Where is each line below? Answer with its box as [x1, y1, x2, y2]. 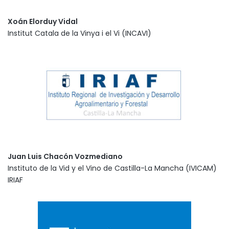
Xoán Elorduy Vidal [8, 16, 78, 27]
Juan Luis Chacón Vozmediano [8, 151, 123, 162]
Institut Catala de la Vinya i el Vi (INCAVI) [8, 28, 151, 38]
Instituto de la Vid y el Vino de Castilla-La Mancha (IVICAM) [8, 163, 217, 173]
